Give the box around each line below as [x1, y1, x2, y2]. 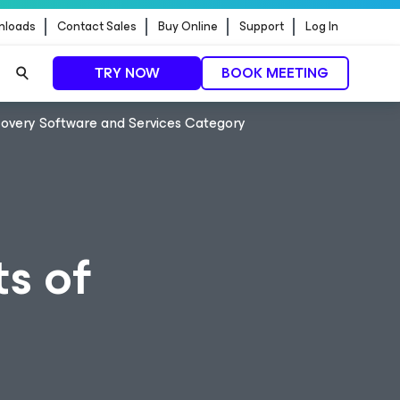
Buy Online [158, 16, 218, 37]
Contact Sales [57, 16, 137, 37]
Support [239, 16, 284, 37]
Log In [305, 16, 338, 37]
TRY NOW [94, 61, 160, 85]
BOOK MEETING [221, 61, 329, 85]
